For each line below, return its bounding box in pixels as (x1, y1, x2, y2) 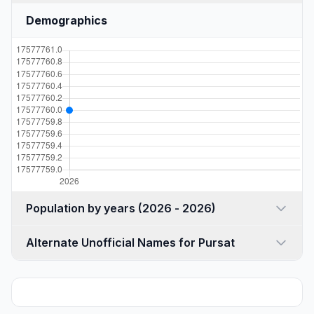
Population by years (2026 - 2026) (138, 201, 216, 215)
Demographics (26, 13, 107, 27)
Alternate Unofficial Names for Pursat (26, 235, 235, 250)
